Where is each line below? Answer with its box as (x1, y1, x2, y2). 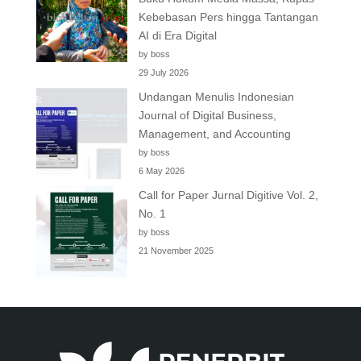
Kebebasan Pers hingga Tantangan (138, 10, 318, 23)
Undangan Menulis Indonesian (138, 89, 294, 103)
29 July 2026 (138, 67, 189, 77)
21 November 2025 (138, 245, 214, 255)
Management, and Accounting (138, 127, 291, 140)
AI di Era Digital (138, 28, 217, 42)
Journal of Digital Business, (138, 108, 276, 122)
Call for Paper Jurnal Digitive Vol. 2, (138, 188, 318, 201)
